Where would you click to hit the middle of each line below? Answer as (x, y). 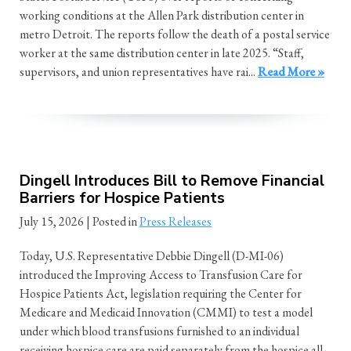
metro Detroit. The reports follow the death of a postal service (175, 34)
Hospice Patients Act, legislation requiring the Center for (161, 293)
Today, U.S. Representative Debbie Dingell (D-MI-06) (152, 255)
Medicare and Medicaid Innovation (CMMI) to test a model (166, 312)
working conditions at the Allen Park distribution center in (162, 15)
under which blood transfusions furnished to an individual (159, 331)
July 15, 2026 (52, 221)
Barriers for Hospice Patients (122, 198)
